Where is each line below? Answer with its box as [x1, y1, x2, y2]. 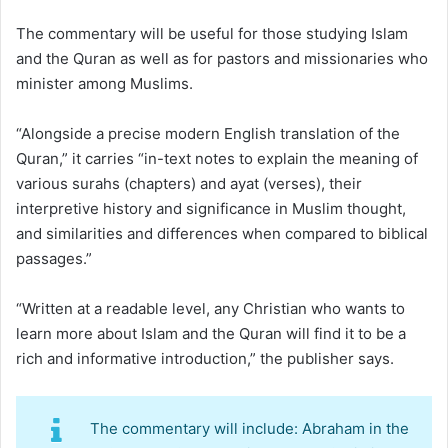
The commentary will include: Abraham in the [89, 418, 409, 438]
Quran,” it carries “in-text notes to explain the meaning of [16, 148, 418, 168]
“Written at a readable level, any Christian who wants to [16, 298, 405, 318]
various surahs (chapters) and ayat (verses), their [16, 173, 362, 193]
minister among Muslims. [16, 73, 193, 93]
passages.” [16, 248, 92, 268]
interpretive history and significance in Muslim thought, [16, 198, 406, 218]
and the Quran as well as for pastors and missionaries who [16, 48, 428, 68]
